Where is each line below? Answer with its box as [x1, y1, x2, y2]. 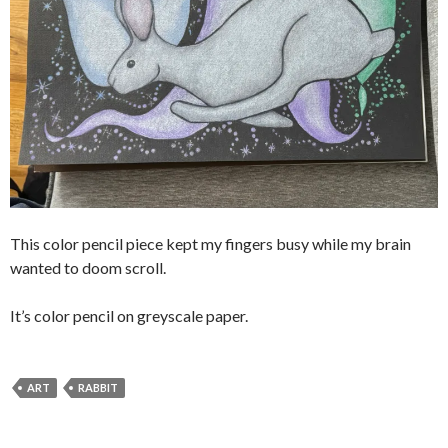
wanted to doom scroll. [10, 257, 166, 277]
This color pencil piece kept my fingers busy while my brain [10, 233, 411, 253]
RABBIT [78, 380, 118, 394]
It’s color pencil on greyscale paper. [10, 305, 248, 325]
